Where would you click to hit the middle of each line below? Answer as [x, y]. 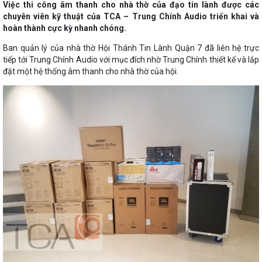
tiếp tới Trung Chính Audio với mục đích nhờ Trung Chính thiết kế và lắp [131, 59]
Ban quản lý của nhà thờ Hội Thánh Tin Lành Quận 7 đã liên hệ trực [131, 48]
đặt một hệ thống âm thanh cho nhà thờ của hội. [91, 71]
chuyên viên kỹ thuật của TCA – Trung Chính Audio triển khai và [131, 16]
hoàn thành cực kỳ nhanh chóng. [65, 28]
